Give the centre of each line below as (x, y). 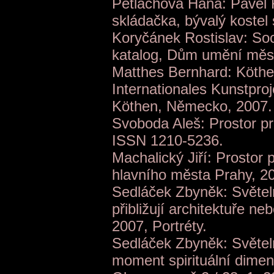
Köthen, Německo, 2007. (192, 106)
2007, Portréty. (159, 226)
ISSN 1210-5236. (168, 141)
